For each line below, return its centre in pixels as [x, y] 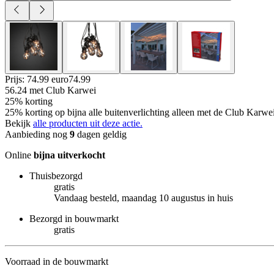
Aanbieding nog [37, 134]
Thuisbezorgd [56, 176]
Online [19, 155]
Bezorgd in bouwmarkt [74, 218]
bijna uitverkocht [69, 155]
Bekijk [19, 123]
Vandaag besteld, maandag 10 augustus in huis [143, 198]
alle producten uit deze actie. [88, 123]
